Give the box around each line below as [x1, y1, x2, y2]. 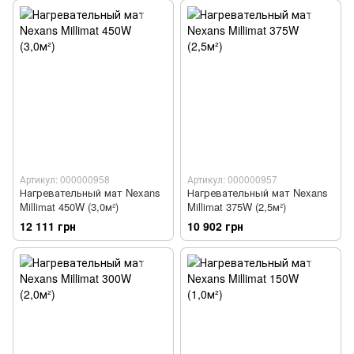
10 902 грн [187, 217, 243, 234]
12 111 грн [20, 217, 76, 234]
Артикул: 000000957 [187, 171, 277, 186]
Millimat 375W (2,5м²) [187, 198, 286, 214]
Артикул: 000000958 [20, 171, 110, 186]
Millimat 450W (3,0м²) [20, 198, 119, 214]
